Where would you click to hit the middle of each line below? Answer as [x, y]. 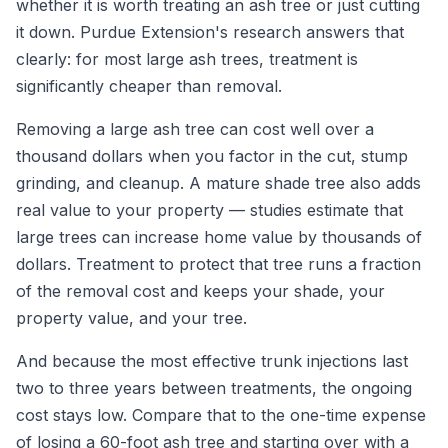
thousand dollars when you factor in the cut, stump [212, 156]
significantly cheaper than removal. [149, 86]
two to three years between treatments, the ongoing [214, 388]
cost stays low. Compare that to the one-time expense [221, 415]
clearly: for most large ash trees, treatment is [187, 59]
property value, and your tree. [131, 318]
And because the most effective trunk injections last [212, 361]
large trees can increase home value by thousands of [219, 237]
